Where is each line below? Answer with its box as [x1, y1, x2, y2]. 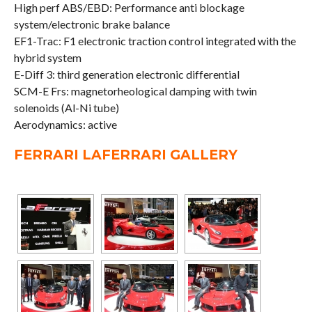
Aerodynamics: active [13, 118, 117, 132]
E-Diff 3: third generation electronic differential [13, 68, 240, 81]
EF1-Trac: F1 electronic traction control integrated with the [13, 34, 296, 48]
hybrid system [13, 51, 81, 65]
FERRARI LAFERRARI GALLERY [13, 146, 237, 164]
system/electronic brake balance [13, 17, 170, 31]
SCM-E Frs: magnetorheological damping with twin [13, 84, 257, 98]
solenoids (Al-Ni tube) [13, 101, 119, 115]
